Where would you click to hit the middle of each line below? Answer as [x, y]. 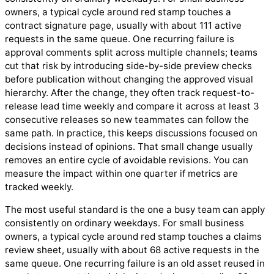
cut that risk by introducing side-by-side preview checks [128, 66]
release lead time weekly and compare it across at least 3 [132, 106]
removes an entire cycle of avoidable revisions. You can [127, 160]
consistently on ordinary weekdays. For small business [124, 223]
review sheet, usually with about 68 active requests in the [132, 250]
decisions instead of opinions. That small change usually [129, 147]
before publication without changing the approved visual [129, 80]
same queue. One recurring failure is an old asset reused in [135, 264]
